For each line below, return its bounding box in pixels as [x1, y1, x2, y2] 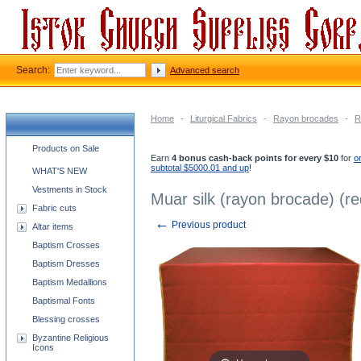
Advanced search [170, 65, 239, 75]
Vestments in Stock [32, 185, 107, 194]
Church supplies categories [6, 140, 133, 151]
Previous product [169, 219, 246, 230]
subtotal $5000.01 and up [151, 163, 249, 172]
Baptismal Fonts [32, 296, 95, 305]
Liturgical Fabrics [190, 114, 257, 123]
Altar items [32, 222, 73, 231]
